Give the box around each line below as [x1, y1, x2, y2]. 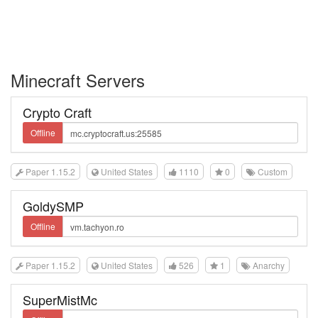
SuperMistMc [23, 290, 97, 309]
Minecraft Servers [11, 67, 145, 92]
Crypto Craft [23, 103, 92, 121]
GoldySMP [23, 197, 84, 215]
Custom [256, 165, 287, 177]
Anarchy [251, 259, 285, 271]
